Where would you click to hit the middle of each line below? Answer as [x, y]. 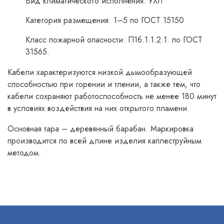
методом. [24, 153]
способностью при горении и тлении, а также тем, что [104, 84]
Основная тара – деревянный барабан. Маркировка [100, 129]
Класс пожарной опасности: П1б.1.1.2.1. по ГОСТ [114, 40]
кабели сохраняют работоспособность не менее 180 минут [112, 96]
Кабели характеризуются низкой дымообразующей [100, 72]
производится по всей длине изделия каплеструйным [104, 141]
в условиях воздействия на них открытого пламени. [98, 108]
